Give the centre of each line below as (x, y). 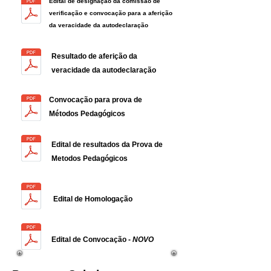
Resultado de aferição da (94, 56)
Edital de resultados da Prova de (107, 145)
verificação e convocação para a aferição (111, 13)
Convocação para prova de (96, 100)
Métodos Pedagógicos (87, 114)
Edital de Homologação (93, 199)
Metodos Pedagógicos (90, 158)
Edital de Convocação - (92, 240)
